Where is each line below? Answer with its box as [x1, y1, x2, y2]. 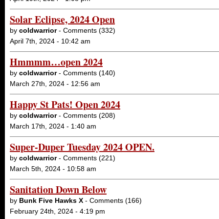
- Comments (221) [57, 154, 115, 162]
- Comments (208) [57, 111, 115, 119]
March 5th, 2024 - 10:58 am [10, 165, 96, 173]
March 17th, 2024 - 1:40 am [10, 122, 96, 130]
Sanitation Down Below [10, 182, 107, 197]
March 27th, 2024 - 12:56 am [10, 80, 100, 88]
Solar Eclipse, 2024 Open [10, 12, 115, 26]
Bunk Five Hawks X [19, 197, 83, 204]
